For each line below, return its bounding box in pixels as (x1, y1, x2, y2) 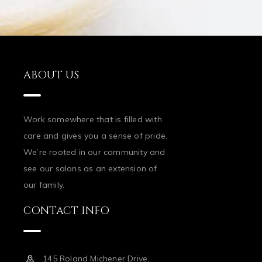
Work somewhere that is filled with (23, 97, 162, 108)
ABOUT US (23, 51, 79, 66)
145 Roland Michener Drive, (43, 236, 150, 247)
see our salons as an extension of (23, 146, 157, 157)
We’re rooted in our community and (23, 130, 166, 141)
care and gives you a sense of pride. (23, 113, 168, 125)
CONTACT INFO (23, 187, 109, 202)
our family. (23, 163, 65, 174)
